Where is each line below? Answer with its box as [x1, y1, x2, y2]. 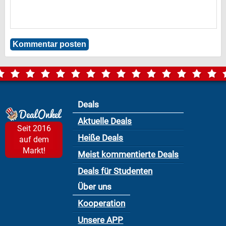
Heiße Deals [78, 133, 124, 143]
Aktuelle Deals [78, 116, 132, 126]
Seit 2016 [17, 123, 51, 133]
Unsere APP [78, 215, 124, 225]
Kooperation [78, 198, 126, 208]
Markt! [22, 145, 45, 155]
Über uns [78, 182, 112, 192]
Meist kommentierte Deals [78, 149, 179, 159]
